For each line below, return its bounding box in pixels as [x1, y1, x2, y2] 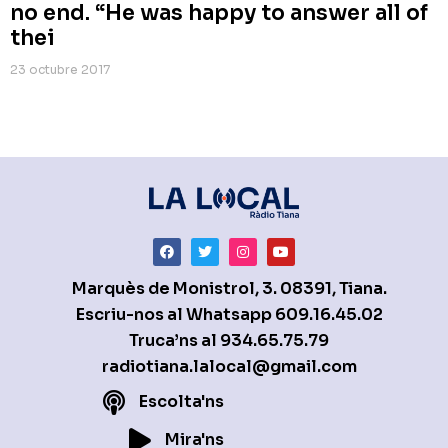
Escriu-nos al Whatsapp [75, 303, 275, 325]
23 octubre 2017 [10, 61, 110, 77]
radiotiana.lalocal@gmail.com [101, 355, 357, 377]
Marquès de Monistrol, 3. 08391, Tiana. [71, 277, 387, 299]
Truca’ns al [129, 329, 217, 351]
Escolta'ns [139, 391, 224, 413]
